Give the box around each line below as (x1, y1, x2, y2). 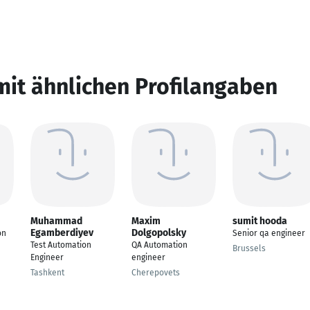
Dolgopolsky (131, 227, 186, 239)
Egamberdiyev (30, 227, 93, 239)
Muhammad (30, 215, 82, 227)
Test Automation (30, 240, 91, 250)
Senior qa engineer (232, 228, 305, 238)
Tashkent (30, 268, 64, 277)
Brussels (232, 244, 266, 253)
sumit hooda (232, 215, 287, 227)
